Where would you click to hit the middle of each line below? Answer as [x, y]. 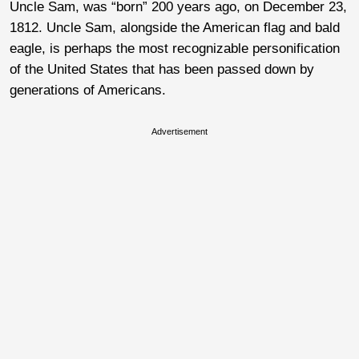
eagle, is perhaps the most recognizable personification [175, 48]
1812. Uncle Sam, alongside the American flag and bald [175, 27]
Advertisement [179, 131]
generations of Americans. [88, 90]
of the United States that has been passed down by [162, 69]
